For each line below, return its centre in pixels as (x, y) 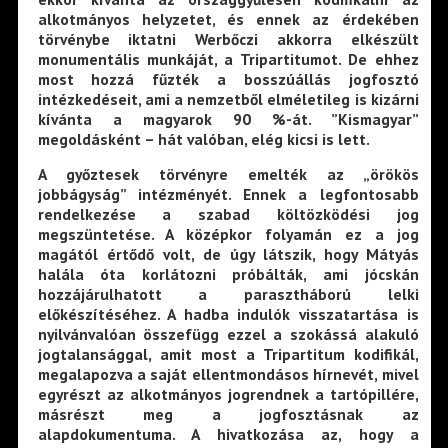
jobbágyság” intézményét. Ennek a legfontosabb (228, 194)
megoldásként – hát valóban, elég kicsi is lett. (203, 138)
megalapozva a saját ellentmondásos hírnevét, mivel (228, 374)
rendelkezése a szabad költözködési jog (228, 214)
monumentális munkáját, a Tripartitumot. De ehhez (228, 58)
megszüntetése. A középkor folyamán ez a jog (228, 234)
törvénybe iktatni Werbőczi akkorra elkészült (228, 38)
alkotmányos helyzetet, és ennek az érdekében (228, 18)
